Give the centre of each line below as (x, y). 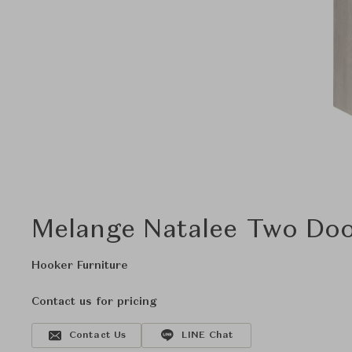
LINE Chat (207, 335)
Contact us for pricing (94, 302)
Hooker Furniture (80, 266)
